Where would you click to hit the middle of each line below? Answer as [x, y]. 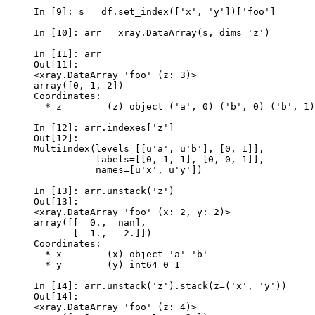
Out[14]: [59, 296]
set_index [143, 11]
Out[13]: [59, 201]
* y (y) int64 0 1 [107, 264]
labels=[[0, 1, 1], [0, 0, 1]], [149, 159]
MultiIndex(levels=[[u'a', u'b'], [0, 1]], [149, 148]
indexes [127, 127]
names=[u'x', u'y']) [118, 169]
